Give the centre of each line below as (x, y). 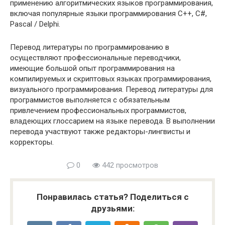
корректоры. (32, 142)
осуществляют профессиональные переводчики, (95, 58)
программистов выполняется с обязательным (90, 100)
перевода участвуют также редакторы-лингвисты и (100, 132)
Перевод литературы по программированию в (90, 47)
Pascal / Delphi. (35, 24)
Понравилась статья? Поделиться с (113, 197)
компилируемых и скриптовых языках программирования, (111, 79)
